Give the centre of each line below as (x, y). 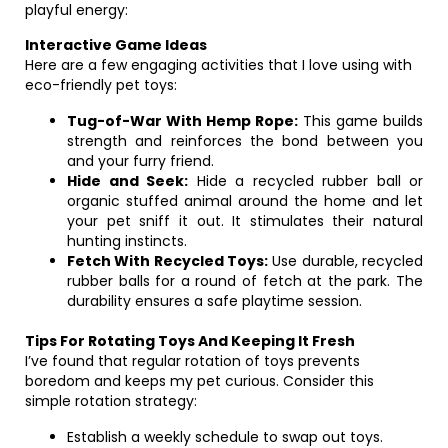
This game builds (360, 121)
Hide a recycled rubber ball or (305, 181)
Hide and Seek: (127, 181)
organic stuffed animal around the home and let (245, 201)
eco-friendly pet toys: (101, 85)
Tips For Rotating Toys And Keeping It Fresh (190, 341)
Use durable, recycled (345, 261)
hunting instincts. (127, 241)
